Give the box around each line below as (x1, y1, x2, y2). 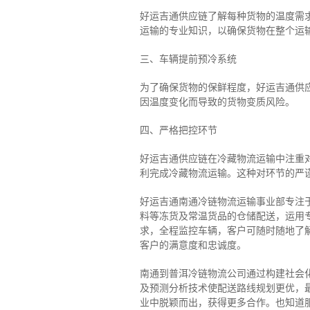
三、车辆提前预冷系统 (139, 53, 237, 65)
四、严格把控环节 (139, 125, 217, 136)
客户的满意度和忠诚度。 (139, 239, 246, 251)
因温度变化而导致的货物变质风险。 (139, 96, 295, 108)
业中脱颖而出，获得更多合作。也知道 (139, 297, 304, 309)
